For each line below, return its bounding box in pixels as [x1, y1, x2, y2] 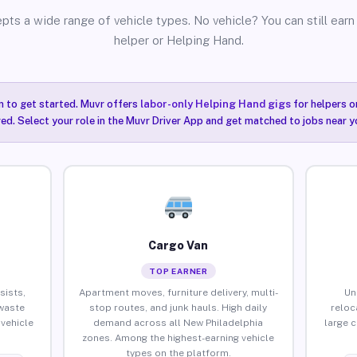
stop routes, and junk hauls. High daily [89, 301, 268, 313]
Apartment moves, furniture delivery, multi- [78, 286, 278, 298]
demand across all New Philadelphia [93, 316, 264, 328]
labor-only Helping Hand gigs [139, 98, 291, 110]
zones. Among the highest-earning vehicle [82, 331, 275, 343]
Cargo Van [148, 238, 209, 252]
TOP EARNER [148, 265, 208, 276]
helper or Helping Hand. [113, 33, 244, 47]
